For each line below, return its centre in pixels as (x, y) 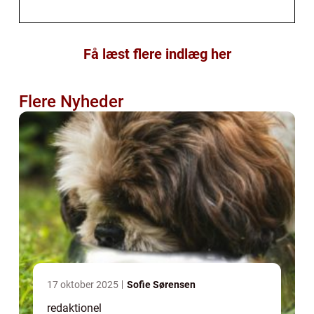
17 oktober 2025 (84, 284)
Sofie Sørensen (161, 284)
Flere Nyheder (71, 101)
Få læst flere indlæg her (157, 54)
